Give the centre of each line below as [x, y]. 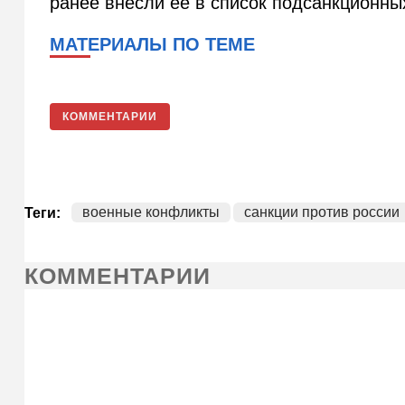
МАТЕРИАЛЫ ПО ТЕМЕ [153, 45]
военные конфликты [151, 212]
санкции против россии [321, 212]
